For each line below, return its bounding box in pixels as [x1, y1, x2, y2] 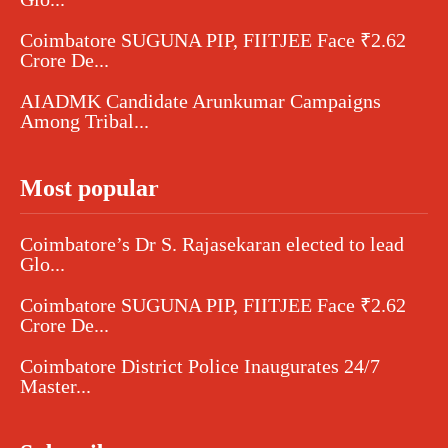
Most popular [20, 175, 159, 202]
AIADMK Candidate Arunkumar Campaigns [20, 90, 381, 113]
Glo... [20, 253, 65, 276]
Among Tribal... [20, 110, 149, 133]
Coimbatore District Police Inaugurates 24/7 [20, 355, 380, 378]
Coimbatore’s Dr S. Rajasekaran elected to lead [20, 233, 404, 256]
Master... [20, 375, 91, 398]
